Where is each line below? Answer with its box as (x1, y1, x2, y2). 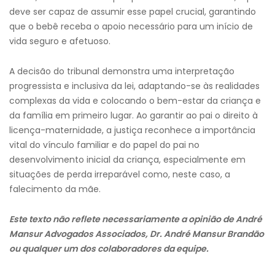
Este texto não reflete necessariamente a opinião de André (9, 213, 262, 225)
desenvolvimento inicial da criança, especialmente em (9, 153, 246, 166)
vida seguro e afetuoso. (9, 35, 110, 47)
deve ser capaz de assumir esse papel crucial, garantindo (9, 6, 256, 18)
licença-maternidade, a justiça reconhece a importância (9, 124, 255, 136)
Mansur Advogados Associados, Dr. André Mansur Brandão (9, 228, 264, 240)
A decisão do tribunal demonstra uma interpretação (9, 65, 234, 77)
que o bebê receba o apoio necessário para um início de (9, 20, 253, 33)
